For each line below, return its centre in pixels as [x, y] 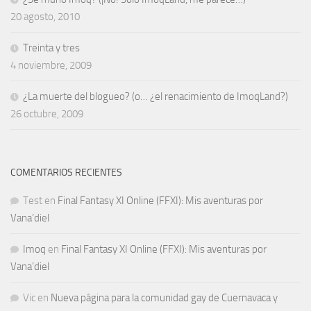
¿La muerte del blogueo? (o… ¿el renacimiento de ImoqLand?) [155, 96]
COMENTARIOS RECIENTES [66, 172]
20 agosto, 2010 [45, 16]
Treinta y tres [51, 48]
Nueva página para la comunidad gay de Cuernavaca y [164, 297]
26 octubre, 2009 [47, 114]
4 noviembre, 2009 [51, 65]
